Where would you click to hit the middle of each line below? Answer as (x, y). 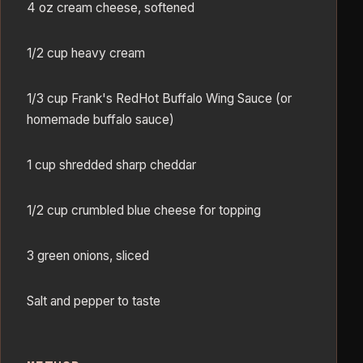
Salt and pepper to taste (94, 301)
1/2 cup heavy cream (86, 53)
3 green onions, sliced (88, 256)
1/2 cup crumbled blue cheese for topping (144, 211)
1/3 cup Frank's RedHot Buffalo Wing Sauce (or (159, 99)
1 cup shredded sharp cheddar (111, 165)
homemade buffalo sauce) (100, 120)
